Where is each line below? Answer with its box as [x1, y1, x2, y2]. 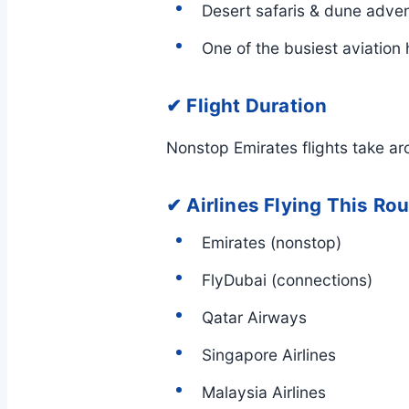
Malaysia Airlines [202, 383, 326, 403]
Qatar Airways [202, 308, 307, 328]
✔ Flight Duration [166, 94, 328, 117]
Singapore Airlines [202, 345, 336, 365]
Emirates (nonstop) [202, 233, 341, 253]
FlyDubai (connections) [202, 270, 372, 290]
